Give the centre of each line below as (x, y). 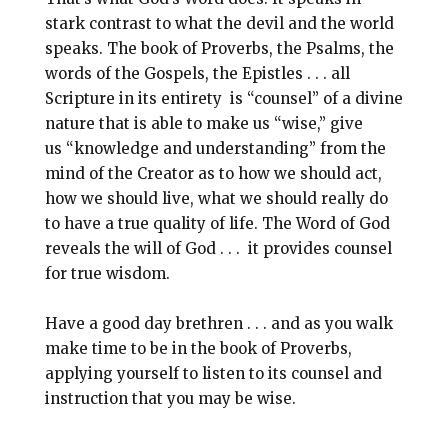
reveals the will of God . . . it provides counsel (218, 249)
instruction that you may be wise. (170, 399)
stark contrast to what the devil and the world (219, 24)
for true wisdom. (107, 274)
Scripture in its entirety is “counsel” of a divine (223, 99)
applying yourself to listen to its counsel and (213, 374)
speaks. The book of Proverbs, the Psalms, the (219, 49)
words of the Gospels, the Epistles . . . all (197, 74)
